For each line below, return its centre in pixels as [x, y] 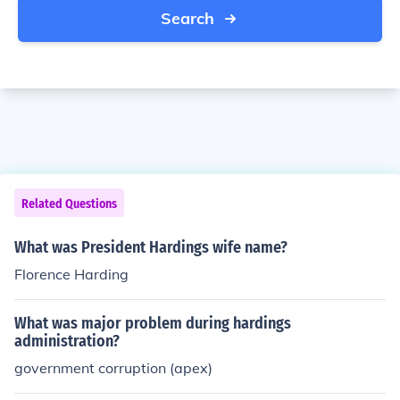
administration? [67, 341]
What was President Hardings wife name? [151, 247]
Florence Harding [71, 274]
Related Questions [69, 204]
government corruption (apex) [113, 368]
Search [187, 18]
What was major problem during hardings [153, 323]
